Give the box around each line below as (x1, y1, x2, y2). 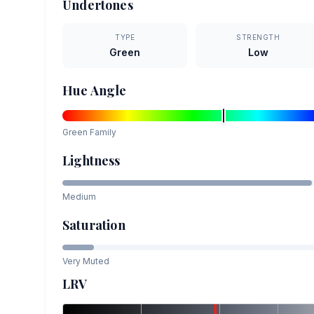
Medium (62, 191, 96, 203)
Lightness (62, 152, 121, 170)
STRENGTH (236, 33, 280, 42)
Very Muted (62, 256, 109, 267)
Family (88, 127, 116, 138)
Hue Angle (62, 82, 127, 100)
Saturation (62, 217, 125, 234)
